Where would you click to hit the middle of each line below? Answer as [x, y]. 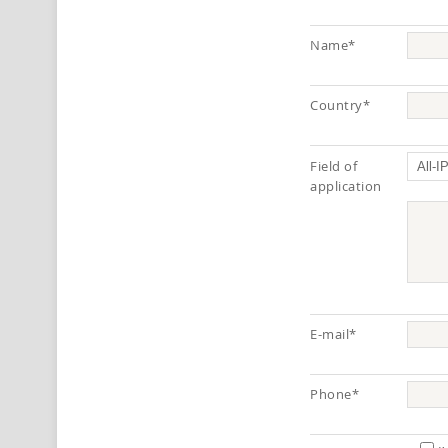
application [346, 185]
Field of [334, 165]
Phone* [335, 393]
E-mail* [333, 333]
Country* [340, 104]
